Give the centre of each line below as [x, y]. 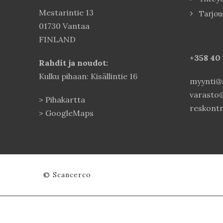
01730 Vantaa [64, 26]
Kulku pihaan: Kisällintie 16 [88, 76]
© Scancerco [67, 174]
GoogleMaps [69, 113]
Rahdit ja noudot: [73, 62]
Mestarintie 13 [66, 12]
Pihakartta [65, 99]
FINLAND [57, 39]
